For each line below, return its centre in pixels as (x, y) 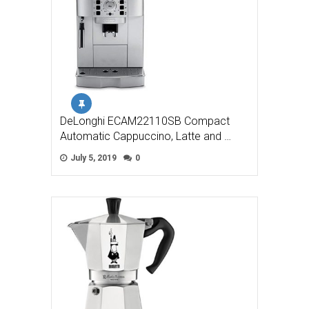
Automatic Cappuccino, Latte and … (146, 137)
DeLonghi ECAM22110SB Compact (145, 121)
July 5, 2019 (92, 158)
